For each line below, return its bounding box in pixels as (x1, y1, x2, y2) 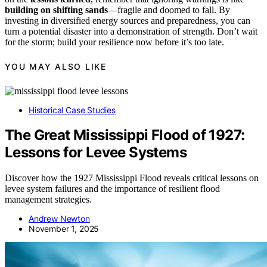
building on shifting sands (5, 4, 108, 15)
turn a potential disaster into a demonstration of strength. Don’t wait (5, 26, 257, 36)
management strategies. (5, 194, 92, 205)
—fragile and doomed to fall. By (108, 4, 230, 15)
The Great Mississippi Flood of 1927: (5, 126, 245, 144)
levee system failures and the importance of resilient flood (5, 184, 220, 194)
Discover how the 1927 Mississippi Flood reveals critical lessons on (5, 173, 259, 184)
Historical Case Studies (29, 104, 116, 115)
